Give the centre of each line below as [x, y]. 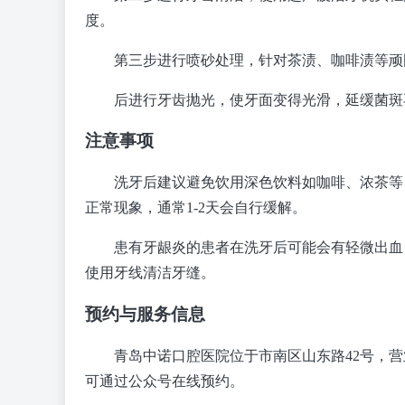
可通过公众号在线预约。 [165, 381]
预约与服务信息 [145, 314]
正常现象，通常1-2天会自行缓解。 [196, 208]
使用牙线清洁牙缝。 [150, 273]
